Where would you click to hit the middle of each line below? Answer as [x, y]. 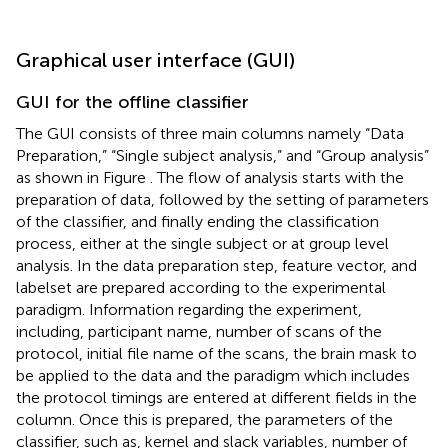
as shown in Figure [83, 177]
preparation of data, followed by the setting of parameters [222, 199]
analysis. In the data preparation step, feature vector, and [216, 265]
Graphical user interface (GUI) [155, 59]
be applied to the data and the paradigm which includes [213, 375]
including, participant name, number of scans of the [199, 331]
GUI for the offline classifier [132, 101]
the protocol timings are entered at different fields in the [216, 397]
